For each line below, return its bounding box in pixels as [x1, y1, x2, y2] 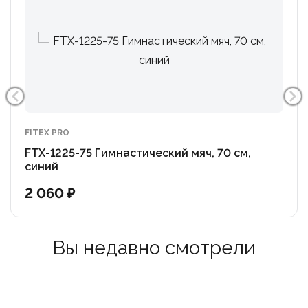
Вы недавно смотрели [52, 236, 256, 259]
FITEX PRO [25, 128, 69, 137]
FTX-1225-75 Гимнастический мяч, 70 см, [25, 146, 251, 159]
